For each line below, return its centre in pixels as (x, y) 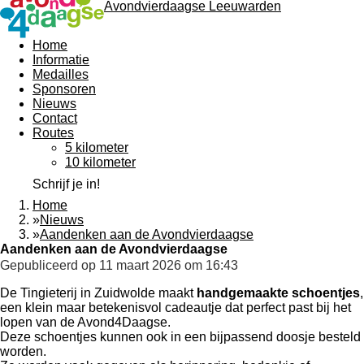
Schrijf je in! (66, 184)
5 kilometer (97, 148)
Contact (55, 119)
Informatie (61, 60)
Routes (53, 133)
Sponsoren (64, 89)
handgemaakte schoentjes (278, 292)
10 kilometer (100, 162)
